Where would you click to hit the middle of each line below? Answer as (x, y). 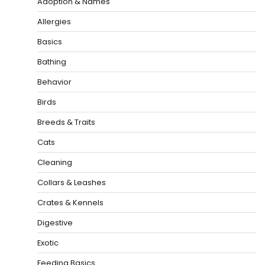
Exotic (48, 243)
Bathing (52, 62)
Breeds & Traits (66, 122)
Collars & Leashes (72, 182)
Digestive (55, 222)
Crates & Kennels (70, 202)
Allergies (54, 21)
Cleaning (55, 162)
